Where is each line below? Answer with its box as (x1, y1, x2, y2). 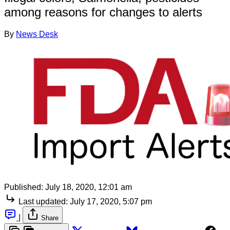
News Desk (16, 29, 58, 39)
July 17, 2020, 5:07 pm (70, 197, 152, 206)
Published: (4, 182, 43, 191)
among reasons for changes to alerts (4, 5, 202, 19)
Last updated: (18, 197, 68, 206)
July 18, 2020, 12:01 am (45, 182, 132, 191)
